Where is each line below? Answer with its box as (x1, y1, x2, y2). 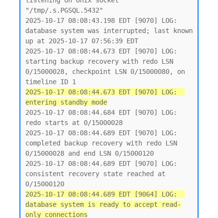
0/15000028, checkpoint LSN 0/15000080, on (25, 68, 185, 75)
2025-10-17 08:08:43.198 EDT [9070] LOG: (25, 17, 177, 24)
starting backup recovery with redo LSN (25, 57, 173, 65)
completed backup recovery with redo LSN (25, 139, 177, 147)
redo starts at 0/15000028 (25, 119, 123, 127)
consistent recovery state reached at (25, 170, 165, 178)
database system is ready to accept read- (25, 200, 181, 208)
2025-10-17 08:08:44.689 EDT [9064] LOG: (25, 190, 177, 198)
